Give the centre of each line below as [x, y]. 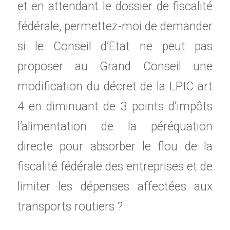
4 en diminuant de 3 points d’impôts [115, 107]
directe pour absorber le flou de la [115, 147]
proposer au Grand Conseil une [115, 67]
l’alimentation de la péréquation [115, 127]
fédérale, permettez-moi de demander [115, 27]
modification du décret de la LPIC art [115, 87]
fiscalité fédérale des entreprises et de [115, 167]
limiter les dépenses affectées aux [115, 187]
